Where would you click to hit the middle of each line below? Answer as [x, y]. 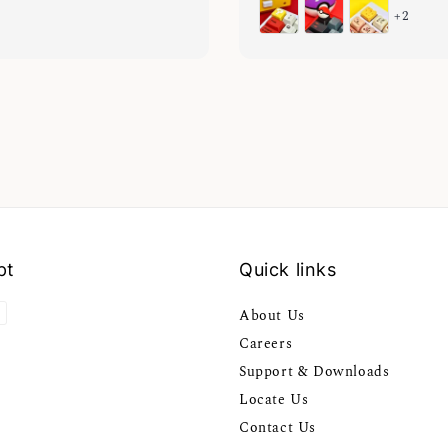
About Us [272, 315]
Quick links [288, 269]
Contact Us [277, 427]
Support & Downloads [314, 371]
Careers [266, 343]
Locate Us [274, 399]
